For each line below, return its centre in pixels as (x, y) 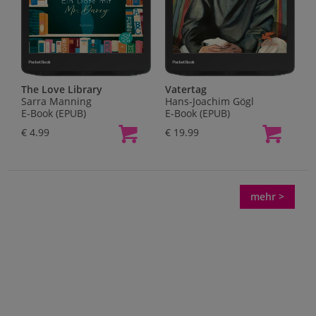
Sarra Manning (56, 102)
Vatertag (186, 90)
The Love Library (62, 90)
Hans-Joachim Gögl (209, 102)
